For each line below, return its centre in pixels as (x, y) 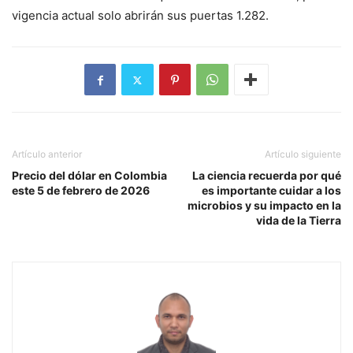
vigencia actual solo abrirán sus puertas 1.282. (140, 16)
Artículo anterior (47, 154)
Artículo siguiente (303, 154)
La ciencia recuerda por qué (267, 176)
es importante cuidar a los (271, 191)
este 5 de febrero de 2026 (81, 191)
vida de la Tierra (299, 221)
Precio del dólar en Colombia (89, 176)
